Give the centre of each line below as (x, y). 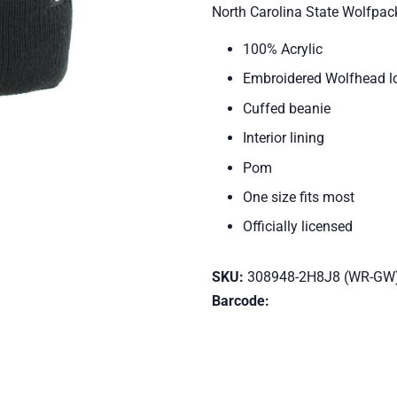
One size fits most (299, 197)
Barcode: (241, 301)
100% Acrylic (283, 49)
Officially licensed (300, 227)
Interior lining (284, 138)
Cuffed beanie (287, 108)
